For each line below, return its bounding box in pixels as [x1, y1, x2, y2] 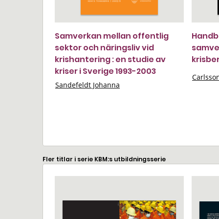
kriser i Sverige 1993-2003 [55, 66, 156, 77]
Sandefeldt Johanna [55, 80, 120, 89]
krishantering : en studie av [55, 54, 166, 65]
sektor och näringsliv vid [55, 42, 154, 53]
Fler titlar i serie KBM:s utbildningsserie [43, 155, 166, 163]
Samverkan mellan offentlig [55, 30, 169, 42]
